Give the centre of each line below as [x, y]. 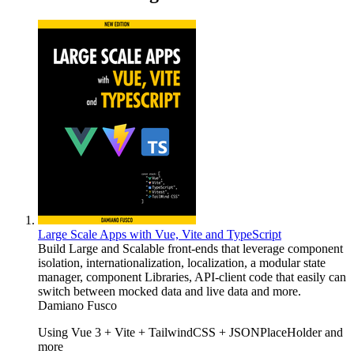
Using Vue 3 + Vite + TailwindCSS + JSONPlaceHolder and [190, 333]
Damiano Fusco [77, 306]
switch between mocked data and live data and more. [169, 292]
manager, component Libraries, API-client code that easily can [192, 277]
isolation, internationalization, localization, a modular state [182, 263]
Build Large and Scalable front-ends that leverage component [190, 249]
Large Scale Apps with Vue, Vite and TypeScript [160, 235]
